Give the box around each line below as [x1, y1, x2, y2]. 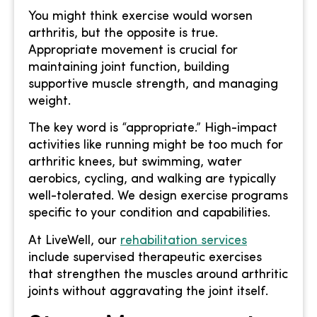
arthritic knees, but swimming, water [28, 156, 242, 170]
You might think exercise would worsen [28, 9, 253, 23]
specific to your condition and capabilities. [28, 207, 270, 221]
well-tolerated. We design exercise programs [28, 190, 288, 204]
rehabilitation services [120, 234, 247, 248]
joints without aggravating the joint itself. [28, 284, 268, 299]
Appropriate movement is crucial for [28, 43, 238, 57]
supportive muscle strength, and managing [28, 77, 278, 91]
